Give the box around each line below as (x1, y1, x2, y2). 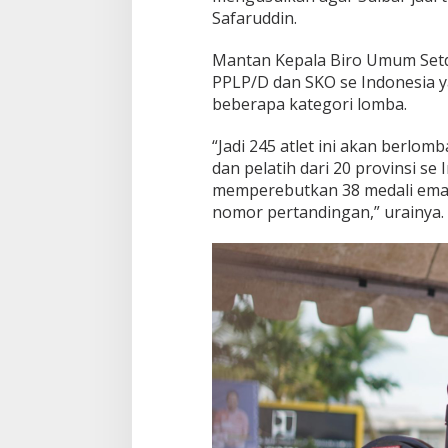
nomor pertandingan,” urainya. (211, 200, 444, 223)
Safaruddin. (211, 6, 297, 29)
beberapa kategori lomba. (211, 92, 407, 115)
